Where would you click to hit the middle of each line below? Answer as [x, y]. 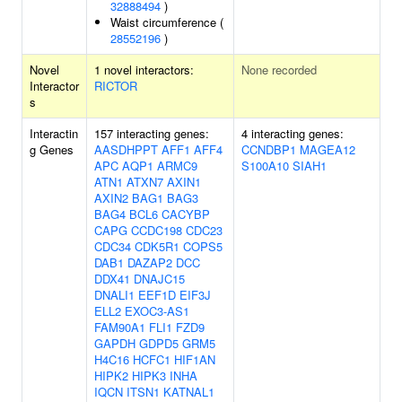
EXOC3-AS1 [157, 311]
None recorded [279, 70]
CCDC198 [157, 230]
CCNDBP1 [269, 149]
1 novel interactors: [144, 70]
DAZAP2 [150, 262]
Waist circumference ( [167, 22]
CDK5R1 [157, 246]
